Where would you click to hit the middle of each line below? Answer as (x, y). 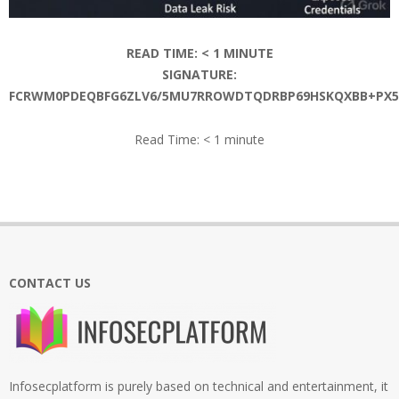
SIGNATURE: (199, 75)
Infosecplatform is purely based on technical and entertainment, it (199, 387)
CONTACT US (50, 283)
